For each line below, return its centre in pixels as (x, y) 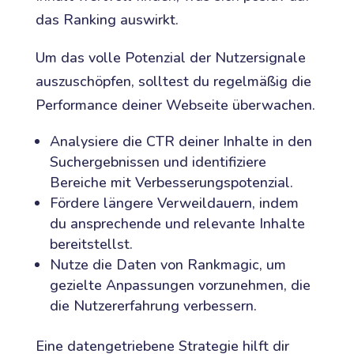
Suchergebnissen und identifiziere (158, 162)
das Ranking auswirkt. (107, 20)
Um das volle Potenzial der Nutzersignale (170, 58)
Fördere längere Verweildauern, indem (174, 203)
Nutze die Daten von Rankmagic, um (168, 265)
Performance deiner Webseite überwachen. (175, 105)
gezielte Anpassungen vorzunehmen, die (180, 286)
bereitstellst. (91, 245)
